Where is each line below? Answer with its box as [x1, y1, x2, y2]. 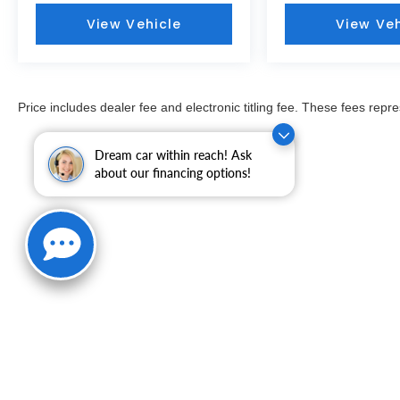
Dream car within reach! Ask [95, 147, 252, 162]
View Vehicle [86, 14, 182, 33]
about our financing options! [95, 165, 251, 180]
